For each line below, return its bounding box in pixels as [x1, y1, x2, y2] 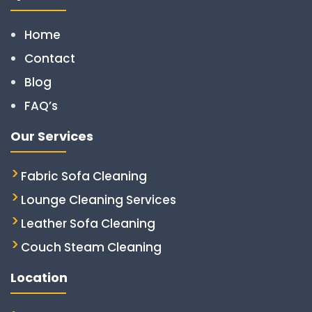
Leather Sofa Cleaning [21, 215, 155, 233]
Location [10, 269, 68, 287]
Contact [24, 50, 75, 68]
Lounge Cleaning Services [21, 192, 176, 209]
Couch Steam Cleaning [21, 239, 162, 256]
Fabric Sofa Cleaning [21, 168, 147, 185]
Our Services [10, 127, 93, 146]
